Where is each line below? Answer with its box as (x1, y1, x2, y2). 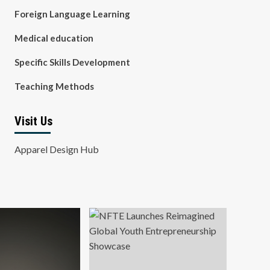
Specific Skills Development (14, 57, 130, 67)
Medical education (14, 33, 93, 43)
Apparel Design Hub (14, 143, 99, 155)
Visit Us (14, 114, 52, 128)
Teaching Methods (14, 81, 94, 92)
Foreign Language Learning (14, 8, 130, 19)
